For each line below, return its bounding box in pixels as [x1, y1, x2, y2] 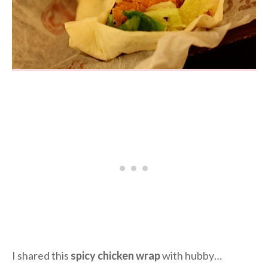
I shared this [12, 249, 71, 263]
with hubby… [160, 249, 222, 263]
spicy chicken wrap [71, 249, 160, 263]
